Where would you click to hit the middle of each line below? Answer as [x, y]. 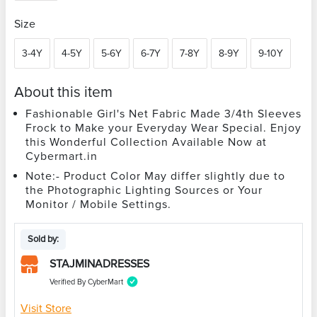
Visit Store [46, 308]
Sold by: [43, 239]
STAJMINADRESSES [99, 264]
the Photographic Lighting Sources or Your [144, 190]
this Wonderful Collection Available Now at [146, 142]
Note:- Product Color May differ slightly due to [155, 176]
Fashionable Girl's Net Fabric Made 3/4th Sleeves [163, 114]
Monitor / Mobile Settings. [98, 204]
